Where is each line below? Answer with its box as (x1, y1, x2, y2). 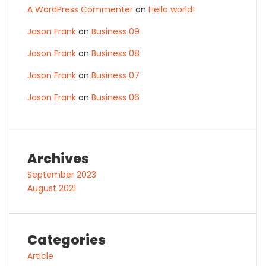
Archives (27, 150, 89, 168)
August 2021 (27, 182, 76, 194)
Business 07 (91, 69, 140, 81)
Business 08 (91, 47, 140, 59)
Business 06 (91, 91, 140, 103)
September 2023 (27, 169, 96, 180)
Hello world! (148, 4, 195, 15)
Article (27, 250, 53, 262)
